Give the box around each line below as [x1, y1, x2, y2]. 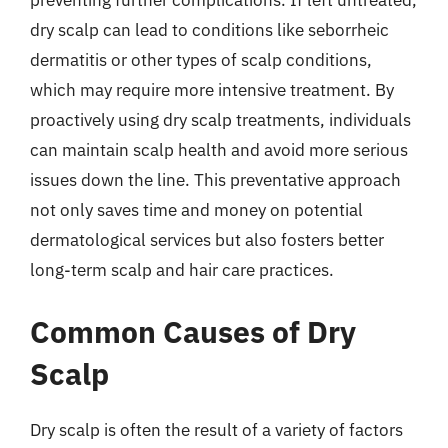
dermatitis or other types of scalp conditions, [30, 49, 372, 71]
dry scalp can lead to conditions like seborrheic [30, 19, 389, 41]
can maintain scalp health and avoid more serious [30, 139, 408, 161]
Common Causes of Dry [30, 311, 356, 351]
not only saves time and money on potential [30, 199, 363, 221]
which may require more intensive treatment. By [30, 79, 394, 101]
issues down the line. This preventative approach [30, 169, 401, 191]
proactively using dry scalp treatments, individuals [30, 109, 411, 131]
